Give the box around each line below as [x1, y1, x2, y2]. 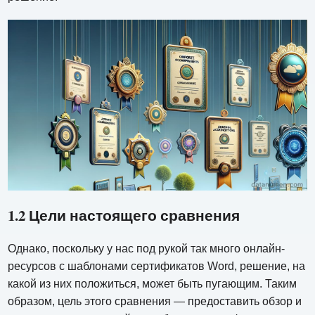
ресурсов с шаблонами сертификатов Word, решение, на [8, 259, 306, 272]
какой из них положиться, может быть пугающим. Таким [8, 277, 297, 290]
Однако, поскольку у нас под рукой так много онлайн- [8, 242, 285, 255]
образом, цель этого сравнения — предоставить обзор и [8, 295, 302, 307]
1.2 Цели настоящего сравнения [8, 204, 240, 226]
